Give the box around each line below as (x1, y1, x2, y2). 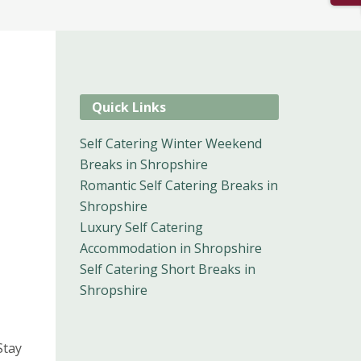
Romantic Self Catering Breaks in (79, 176, 278, 195)
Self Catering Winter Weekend (79, 135, 262, 153)
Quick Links (91, 98, 166, 117)
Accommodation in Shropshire (79, 239, 262, 258)
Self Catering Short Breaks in (79, 260, 255, 279)
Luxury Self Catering (79, 218, 203, 237)
